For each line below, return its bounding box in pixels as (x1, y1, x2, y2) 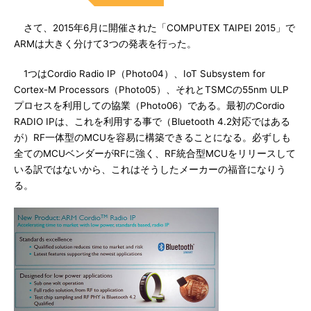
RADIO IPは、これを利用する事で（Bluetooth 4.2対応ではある (14, 116, 290, 127)
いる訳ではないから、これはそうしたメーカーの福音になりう (14, 164, 286, 175)
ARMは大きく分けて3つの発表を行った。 (14, 38, 196, 49)
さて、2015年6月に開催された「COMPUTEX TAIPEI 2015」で (14, 22, 295, 33)
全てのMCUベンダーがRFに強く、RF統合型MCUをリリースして (14, 148, 296, 159)
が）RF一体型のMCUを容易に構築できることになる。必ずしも (14, 132, 291, 143)
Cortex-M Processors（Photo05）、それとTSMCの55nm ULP (14, 84, 289, 95)
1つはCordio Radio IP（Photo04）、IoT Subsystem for (14, 68, 265, 79)
